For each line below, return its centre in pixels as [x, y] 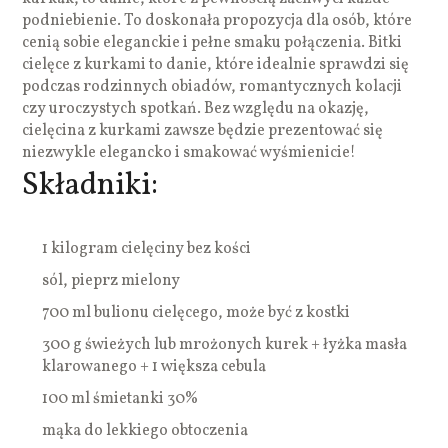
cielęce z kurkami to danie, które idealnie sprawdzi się [216, 64]
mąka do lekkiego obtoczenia [145, 430]
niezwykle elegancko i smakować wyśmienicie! [189, 152]
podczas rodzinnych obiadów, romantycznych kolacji [212, 86]
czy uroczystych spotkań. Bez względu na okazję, [196, 108]
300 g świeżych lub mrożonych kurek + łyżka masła [225, 344]
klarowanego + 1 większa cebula [154, 366]
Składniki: [90, 185]
